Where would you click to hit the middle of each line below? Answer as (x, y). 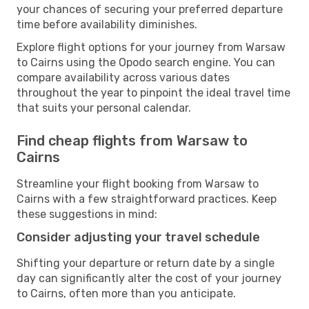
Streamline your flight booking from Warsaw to (138, 183)
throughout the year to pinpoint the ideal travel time (153, 92)
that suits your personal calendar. (104, 108)
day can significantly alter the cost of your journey (149, 278)
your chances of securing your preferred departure (150, 9)
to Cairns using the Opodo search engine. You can (146, 62)
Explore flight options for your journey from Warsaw (151, 47)
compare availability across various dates (123, 77)
